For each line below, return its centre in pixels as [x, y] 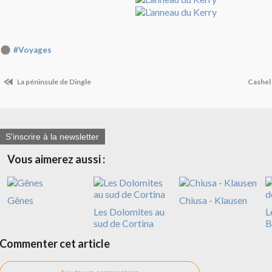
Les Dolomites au [129, 212]
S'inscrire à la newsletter [52, 137]
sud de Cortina [123, 223]
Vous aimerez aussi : [56, 159]
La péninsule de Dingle [53, 81]
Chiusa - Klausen [213, 200]
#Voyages [32, 50]
